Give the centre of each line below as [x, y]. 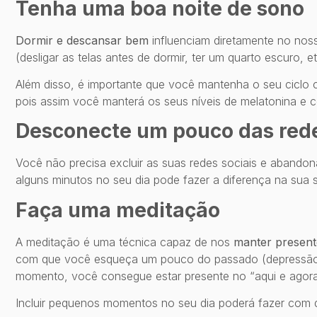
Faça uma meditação [118, 210]
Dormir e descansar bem [82, 40]
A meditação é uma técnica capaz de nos [125, 242]
